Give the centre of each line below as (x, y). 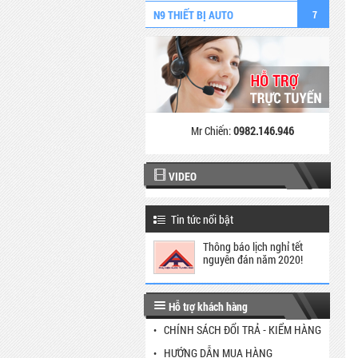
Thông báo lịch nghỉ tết (253, 247)
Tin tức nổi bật (202, 219)
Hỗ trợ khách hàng (208, 306)
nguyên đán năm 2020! (253, 259)
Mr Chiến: (212, 131)
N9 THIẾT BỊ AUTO (193, 15)
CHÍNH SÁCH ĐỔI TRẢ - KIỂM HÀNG (243, 330)
